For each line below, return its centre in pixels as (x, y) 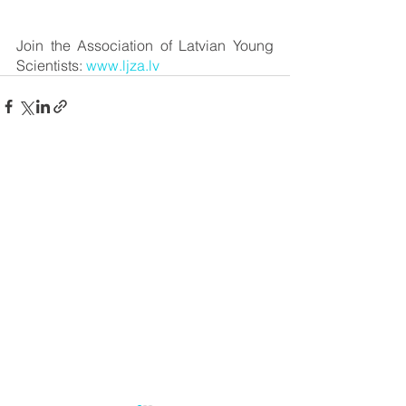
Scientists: (51, 65)
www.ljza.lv (123, 65)
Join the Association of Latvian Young (145, 45)
